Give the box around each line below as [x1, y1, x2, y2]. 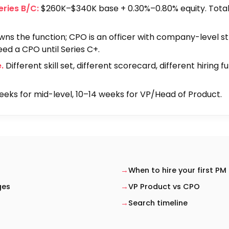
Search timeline [128, 198, 188, 208]
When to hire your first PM [128, 165, 226, 175]
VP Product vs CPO [128, 181, 200, 192]
